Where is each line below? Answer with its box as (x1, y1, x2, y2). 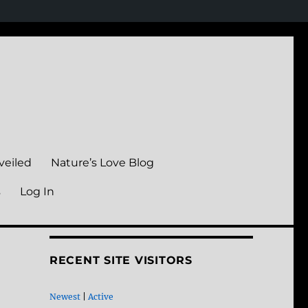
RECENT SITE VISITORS (49, 254, 192, 267)
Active (87, 291, 113, 302)
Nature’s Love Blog (51, 155, 155, 169)
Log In (20, 184, 55, 198)
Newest (49, 291, 80, 302)
